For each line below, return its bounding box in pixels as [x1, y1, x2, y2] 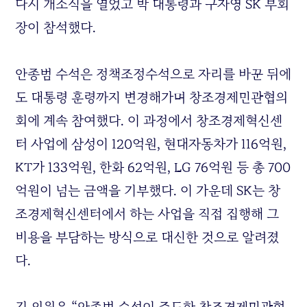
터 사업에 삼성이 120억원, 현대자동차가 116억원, [15, 135, 287, 153]
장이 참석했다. [15, 19, 97, 37]
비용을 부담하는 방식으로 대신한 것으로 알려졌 [15, 228, 280, 247]
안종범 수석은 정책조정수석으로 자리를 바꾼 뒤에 [15, 65, 292, 84]
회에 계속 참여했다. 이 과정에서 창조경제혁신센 [15, 112, 283, 130]
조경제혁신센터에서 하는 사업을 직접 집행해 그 [15, 205, 280, 223]
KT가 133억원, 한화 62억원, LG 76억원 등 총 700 [15, 158, 291, 177]
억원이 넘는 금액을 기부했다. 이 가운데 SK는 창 [15, 182, 281, 200]
